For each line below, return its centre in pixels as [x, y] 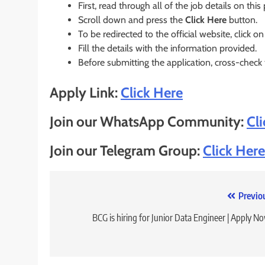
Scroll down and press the [132, 20]
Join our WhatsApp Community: [148, 122]
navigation [93, 220]
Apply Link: [85, 93]
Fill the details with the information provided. [167, 49]
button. [242, 20]
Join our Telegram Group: [126, 151]
